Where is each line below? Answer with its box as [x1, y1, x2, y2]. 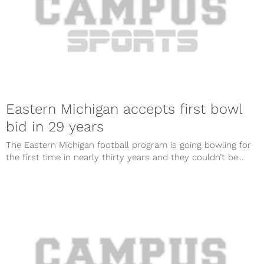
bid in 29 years [6, 118, 104, 135]
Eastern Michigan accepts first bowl [6, 100, 243, 117]
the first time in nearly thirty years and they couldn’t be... [6, 151, 243, 163]
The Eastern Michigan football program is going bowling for [6, 139, 251, 150]
